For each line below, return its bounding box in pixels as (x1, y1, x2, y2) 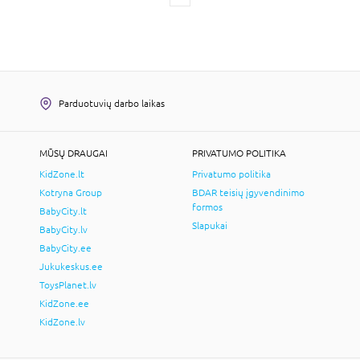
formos (192, 201, 223, 213)
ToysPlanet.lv (39, 279, 96, 291)
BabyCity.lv (39, 223, 88, 235)
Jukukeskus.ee (39, 260, 103, 272)
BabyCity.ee (39, 242, 92, 254)
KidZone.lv (39, 316, 85, 328)
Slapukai (192, 219, 227, 231)
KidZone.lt (39, 168, 84, 180)
